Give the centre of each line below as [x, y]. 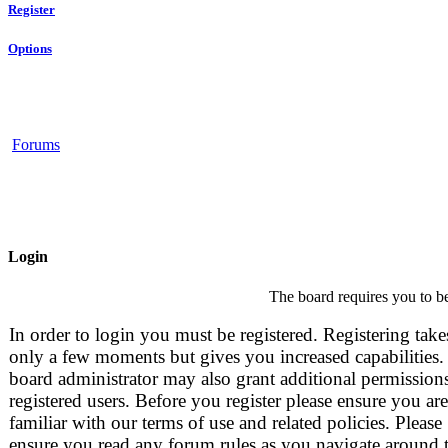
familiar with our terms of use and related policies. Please [225, 423]
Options [30, 48]
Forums [36, 144]
